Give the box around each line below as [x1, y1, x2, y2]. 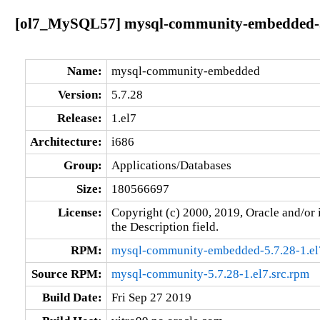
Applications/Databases [111, 158, 231, 172]
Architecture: [29, 134, 102, 149]
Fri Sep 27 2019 [111, 290, 191, 304]
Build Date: [41, 290, 102, 304]
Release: [56, 111, 102, 125]
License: [57, 205, 102, 219]
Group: [63, 158, 102, 172]
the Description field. [111, 219, 219, 234]
